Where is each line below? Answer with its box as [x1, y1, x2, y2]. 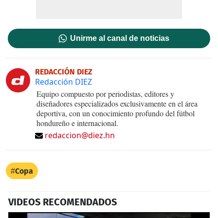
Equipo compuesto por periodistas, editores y [36, 88, 174, 99]
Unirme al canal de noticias [70, 34, 170, 42]
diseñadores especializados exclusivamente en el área [36, 98, 198, 109]
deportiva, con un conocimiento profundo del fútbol [36, 108, 195, 118]
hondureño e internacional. [36, 117, 118, 128]
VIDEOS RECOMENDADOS [8, 196, 117, 208]
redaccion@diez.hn [45, 129, 115, 141]
